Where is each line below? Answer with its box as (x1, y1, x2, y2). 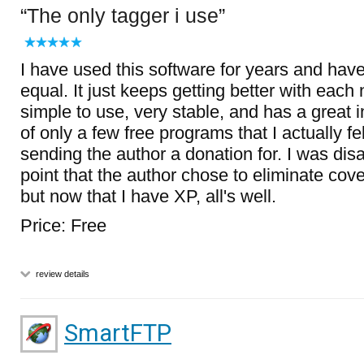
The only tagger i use (27, 4, 219, 27)
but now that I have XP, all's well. (20, 186, 276, 206)
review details (33, 269, 89, 279)
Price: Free (20, 215, 106, 236)
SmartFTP (64, 319, 171, 347)
